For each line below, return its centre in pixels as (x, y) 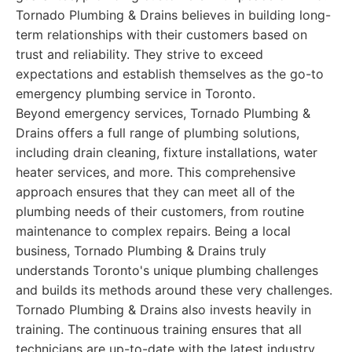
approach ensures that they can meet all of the (155, 192)
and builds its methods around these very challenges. (174, 290)
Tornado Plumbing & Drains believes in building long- (173, 15)
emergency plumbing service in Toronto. (136, 93)
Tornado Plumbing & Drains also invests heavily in (163, 310)
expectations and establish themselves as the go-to (170, 74)
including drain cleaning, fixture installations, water (167, 152)
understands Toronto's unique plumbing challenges (167, 270)
